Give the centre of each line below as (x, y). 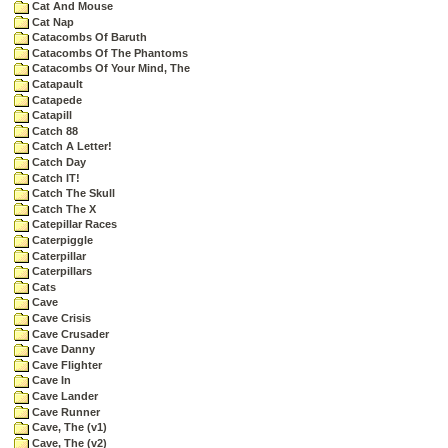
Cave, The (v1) (68, 427)
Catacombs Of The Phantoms (108, 52)
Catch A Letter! (70, 146)
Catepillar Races (73, 224)
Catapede (55, 99)
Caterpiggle (61, 240)
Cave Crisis (60, 317)
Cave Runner (64, 411)
